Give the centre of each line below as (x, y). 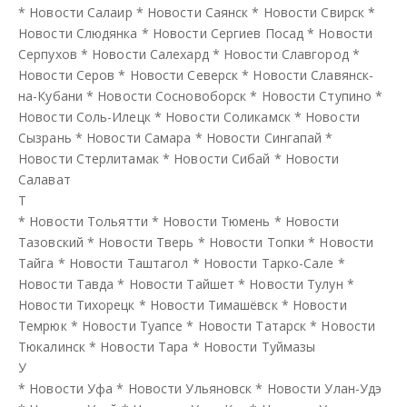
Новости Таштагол (129, 263)
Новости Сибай (222, 158)
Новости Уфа (71, 388)
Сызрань (45, 137)
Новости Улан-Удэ (324, 388)
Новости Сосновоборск (172, 95)
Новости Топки (257, 242)
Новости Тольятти (89, 221)
